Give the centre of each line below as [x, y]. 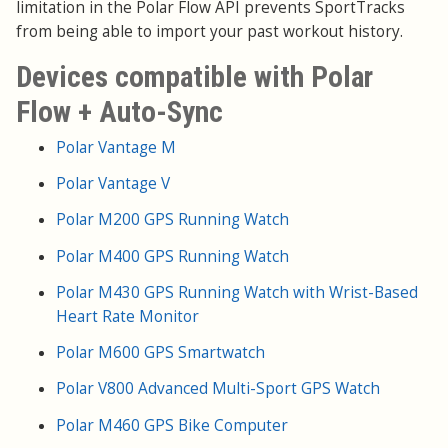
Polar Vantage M [116, 147]
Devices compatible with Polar [194, 76]
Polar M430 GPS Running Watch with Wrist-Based [237, 292]
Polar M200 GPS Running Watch [172, 220]
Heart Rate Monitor [127, 316]
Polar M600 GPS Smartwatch [160, 353]
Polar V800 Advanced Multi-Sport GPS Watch [218, 389]
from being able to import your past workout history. [209, 31]
